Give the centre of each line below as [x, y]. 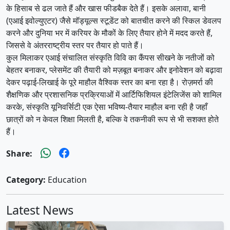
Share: [19, 153]
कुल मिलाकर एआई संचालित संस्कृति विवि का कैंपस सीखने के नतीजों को [110, 57]
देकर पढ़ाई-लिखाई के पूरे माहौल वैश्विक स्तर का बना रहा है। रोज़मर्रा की [110, 82]
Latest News [40, 210]
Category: [26, 179]
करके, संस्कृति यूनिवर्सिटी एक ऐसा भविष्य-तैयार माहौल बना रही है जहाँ [107, 107]
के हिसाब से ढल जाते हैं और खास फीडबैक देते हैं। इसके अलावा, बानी [106, 8]
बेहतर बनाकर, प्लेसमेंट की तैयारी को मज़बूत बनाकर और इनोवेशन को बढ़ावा [114, 70]
